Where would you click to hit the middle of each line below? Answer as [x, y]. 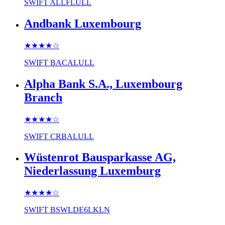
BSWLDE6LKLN [80, 210]
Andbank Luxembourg [83, 23]
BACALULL [72, 62]
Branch [43, 97]
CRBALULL [72, 136]
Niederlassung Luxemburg [92, 171]
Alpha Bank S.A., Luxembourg [103, 84]
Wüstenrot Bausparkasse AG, [100, 157]
